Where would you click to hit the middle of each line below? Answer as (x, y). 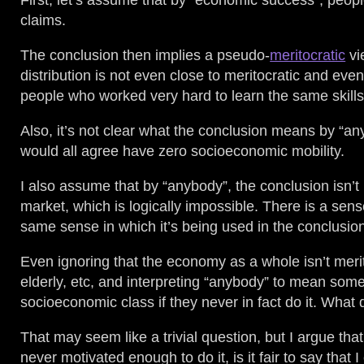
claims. (43, 21)
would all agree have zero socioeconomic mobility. (183, 152)
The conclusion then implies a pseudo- (145, 56)
